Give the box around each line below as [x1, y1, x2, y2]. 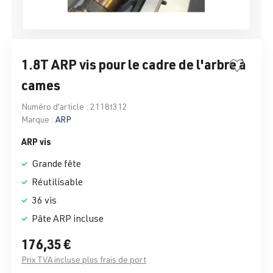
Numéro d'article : [21, 101, 90, 112]
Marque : [21, 114, 54, 125]
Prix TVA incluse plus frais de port [21, 254, 146, 265]
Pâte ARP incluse [30, 212, 104, 225]
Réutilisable [30, 175, 83, 188]
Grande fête [30, 157, 81, 170]
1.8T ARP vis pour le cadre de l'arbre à [21, 55, 246, 73]
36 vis [30, 194, 57, 207]
